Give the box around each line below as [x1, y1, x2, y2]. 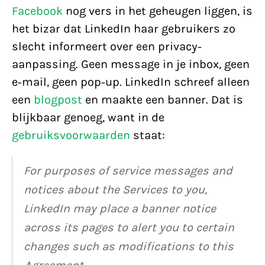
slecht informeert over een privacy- [12, 40, 202, 53]
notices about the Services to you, [24, 183, 207, 196]
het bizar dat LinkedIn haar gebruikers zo [12, 22, 235, 35]
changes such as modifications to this [24, 240, 234, 253]
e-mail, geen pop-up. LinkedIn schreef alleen [12, 75, 250, 89]
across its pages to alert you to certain [24, 221, 234, 234]
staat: [130, 128, 165, 142]
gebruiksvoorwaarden [12, 128, 130, 142]
